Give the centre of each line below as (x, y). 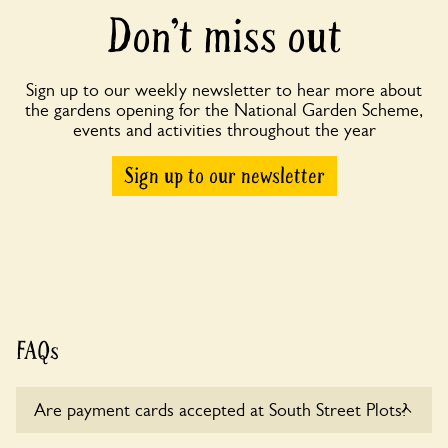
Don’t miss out (224, 37)
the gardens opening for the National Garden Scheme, (224, 110)
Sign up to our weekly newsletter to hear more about (224, 90)
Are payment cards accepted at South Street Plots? (221, 410)
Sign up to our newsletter (224, 176)
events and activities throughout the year (224, 130)
